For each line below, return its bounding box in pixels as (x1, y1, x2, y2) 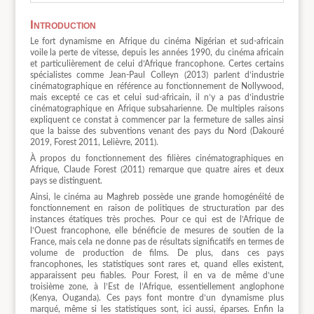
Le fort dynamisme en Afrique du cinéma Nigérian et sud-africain (29, 36, 285, 46)
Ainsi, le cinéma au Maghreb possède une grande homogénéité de (29, 193, 285, 202)
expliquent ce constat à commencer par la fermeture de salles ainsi (29, 115, 285, 124)
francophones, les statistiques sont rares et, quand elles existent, (29, 260, 285, 269)
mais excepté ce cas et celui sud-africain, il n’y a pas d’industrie (29, 93, 285, 102)
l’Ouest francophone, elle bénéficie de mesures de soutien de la (29, 226, 285, 235)
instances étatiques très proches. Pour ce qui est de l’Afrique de (29, 215, 285, 224)
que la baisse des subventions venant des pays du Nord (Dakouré (29, 126, 285, 135)
